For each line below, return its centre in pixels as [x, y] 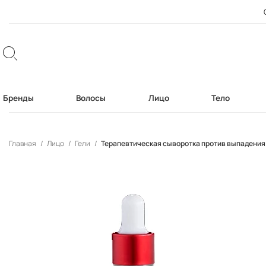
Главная [23, 143]
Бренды [18, 98]
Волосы [91, 98]
